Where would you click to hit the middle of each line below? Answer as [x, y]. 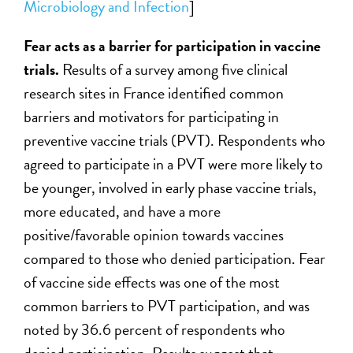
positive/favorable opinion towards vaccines [154, 235]
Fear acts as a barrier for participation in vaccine [173, 46]
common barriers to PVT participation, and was [167, 306]
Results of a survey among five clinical [175, 70]
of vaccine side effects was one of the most [152, 282]
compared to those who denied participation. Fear [175, 259]
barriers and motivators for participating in [152, 117]
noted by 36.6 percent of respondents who [155, 330]
